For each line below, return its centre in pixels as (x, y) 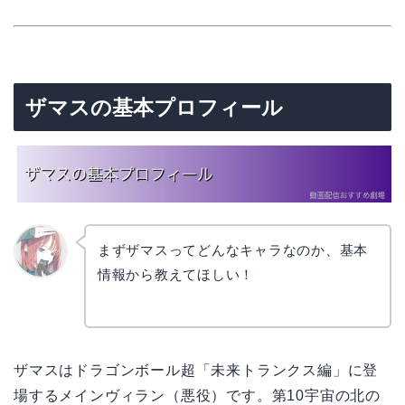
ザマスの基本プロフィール (154, 108)
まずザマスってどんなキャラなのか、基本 (233, 250)
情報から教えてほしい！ (176, 274)
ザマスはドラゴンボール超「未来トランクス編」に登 (196, 371)
